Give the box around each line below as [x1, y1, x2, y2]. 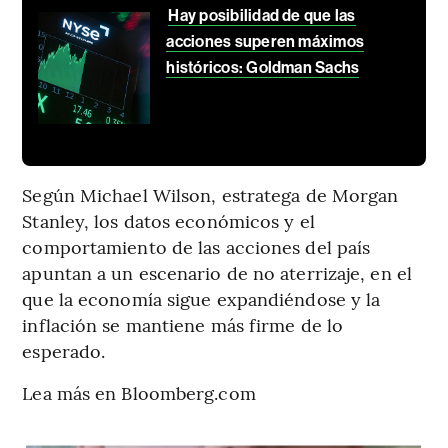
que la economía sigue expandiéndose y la [22, 286, 381, 312]
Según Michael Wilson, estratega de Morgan [22, 182, 399, 208]
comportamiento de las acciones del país [22, 234, 371, 260]
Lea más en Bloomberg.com [22, 380, 256, 406]
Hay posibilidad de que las [168, 6, 356, 26]
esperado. [22, 338, 106, 364]
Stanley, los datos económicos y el [22, 208, 315, 234]
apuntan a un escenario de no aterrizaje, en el [22, 260, 412, 286]
